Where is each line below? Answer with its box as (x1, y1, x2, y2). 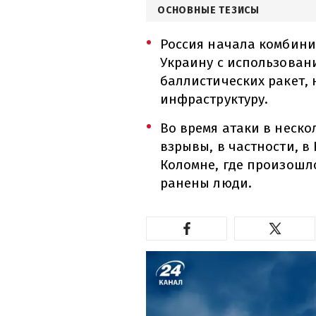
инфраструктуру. (159, 90, 269, 107)
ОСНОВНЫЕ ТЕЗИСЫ (157, 4, 260, 16)
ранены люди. (159, 174, 252, 191)
